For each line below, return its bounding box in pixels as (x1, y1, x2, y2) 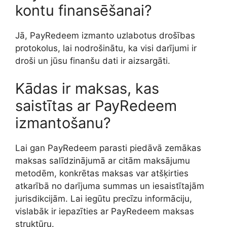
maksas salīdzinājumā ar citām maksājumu (15, 156, 190, 166)
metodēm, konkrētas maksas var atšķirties (15, 168, 188, 179)
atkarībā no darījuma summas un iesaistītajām (15, 181, 204, 192)
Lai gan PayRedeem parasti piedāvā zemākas (15, 143, 201, 154)
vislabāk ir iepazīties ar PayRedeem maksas (15, 206, 194, 217)
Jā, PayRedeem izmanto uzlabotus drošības (15, 30, 195, 41)
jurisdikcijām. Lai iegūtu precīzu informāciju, (15, 194, 192, 204)
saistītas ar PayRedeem (15, 97, 177, 115)
